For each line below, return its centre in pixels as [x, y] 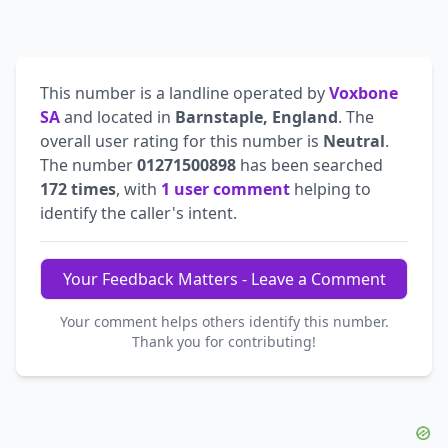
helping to [330, 188]
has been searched [309, 164]
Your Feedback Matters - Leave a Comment [224, 278]
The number [88, 164]
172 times [78, 188]
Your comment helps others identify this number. [224, 321]
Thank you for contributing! [224, 341]
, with [138, 188]
